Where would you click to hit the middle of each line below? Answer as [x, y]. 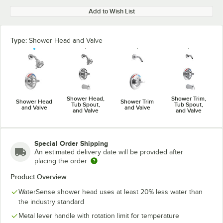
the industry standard [51, 202]
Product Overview [39, 176]
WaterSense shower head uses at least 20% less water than [111, 192]
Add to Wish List [111, 11]
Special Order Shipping [71, 143]
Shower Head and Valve [66, 41]
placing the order [61, 161]
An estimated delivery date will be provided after [109, 152]
